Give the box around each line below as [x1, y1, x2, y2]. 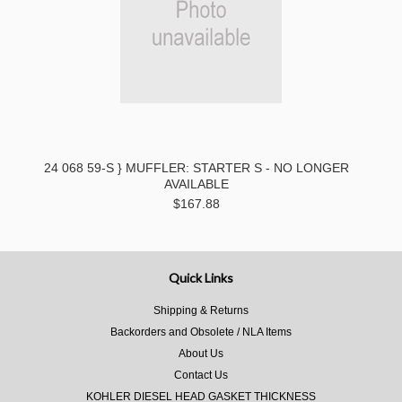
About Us [179, 347, 223, 360]
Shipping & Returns [153, 304, 249, 317]
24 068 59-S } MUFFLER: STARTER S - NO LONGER [44, 161, 349, 175]
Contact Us [174, 369, 228, 381]
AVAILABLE [164, 177, 229, 191]
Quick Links [169, 270, 233, 285]
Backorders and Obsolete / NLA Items [110, 326, 292, 338]
